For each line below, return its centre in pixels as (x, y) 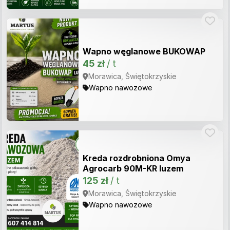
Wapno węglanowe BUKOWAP (144, 51)
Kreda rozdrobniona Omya (137, 158)
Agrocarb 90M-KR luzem (133, 168)
